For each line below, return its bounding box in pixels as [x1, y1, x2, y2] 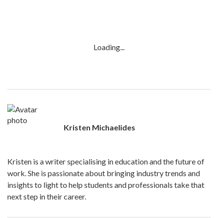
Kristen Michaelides [64, 123, 135, 132]
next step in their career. [7, 192, 86, 201]
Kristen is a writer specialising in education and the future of [7, 157, 204, 166]
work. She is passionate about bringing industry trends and [7, 168, 200, 178]
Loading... [93, 42, 125, 52]
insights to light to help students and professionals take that [7, 180, 204, 189]
